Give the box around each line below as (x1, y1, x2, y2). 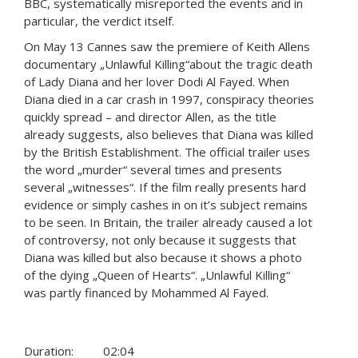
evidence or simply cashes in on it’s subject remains (24, 197, 308, 213)
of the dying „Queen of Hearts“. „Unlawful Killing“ (24, 267, 290, 284)
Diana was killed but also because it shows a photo (24, 249, 302, 266)
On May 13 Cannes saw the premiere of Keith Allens (24, 38, 310, 55)
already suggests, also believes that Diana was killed (24, 126, 313, 143)
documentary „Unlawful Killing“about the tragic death (24, 56, 312, 73)
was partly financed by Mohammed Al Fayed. (24, 284, 268, 301)
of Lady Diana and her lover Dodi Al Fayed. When (24, 74, 289, 90)
